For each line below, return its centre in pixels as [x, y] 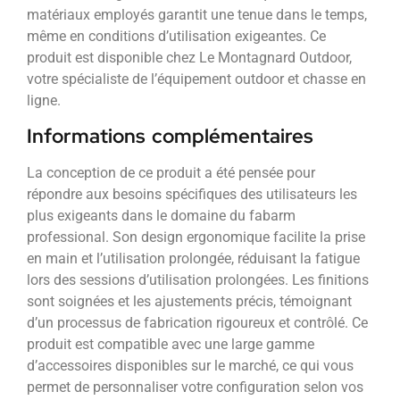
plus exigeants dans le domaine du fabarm [161, 215]
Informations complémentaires [170, 136]
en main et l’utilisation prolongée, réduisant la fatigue [193, 258]
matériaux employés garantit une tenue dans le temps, [197, 15]
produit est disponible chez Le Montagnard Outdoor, [189, 58]
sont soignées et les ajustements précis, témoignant [189, 301]
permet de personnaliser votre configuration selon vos [195, 387]
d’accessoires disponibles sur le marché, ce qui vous [190, 365]
